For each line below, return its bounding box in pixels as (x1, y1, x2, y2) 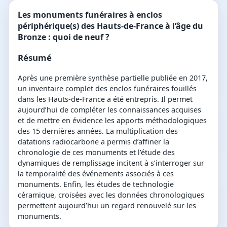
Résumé (18, 52, 52, 64)
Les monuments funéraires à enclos (18, 9, 162, 21)
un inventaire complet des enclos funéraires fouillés (18, 84, 197, 93)
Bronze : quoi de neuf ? (18, 31, 109, 43)
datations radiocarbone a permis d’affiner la (18, 137, 169, 146)
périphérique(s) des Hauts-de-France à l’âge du (18, 20, 203, 32)
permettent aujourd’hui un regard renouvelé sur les (18, 201, 196, 210)
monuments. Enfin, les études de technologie (18, 179, 174, 189)
